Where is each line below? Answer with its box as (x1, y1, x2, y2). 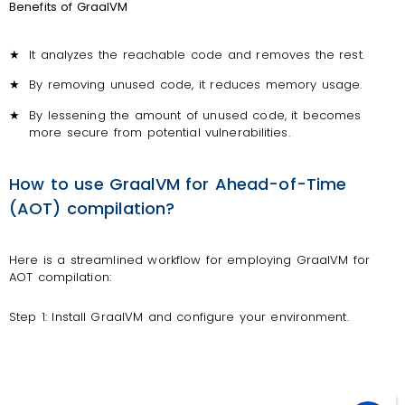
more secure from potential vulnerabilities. (29, 123, 290, 141)
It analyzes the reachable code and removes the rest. (29, 45, 364, 63)
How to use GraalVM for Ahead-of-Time (9, 173, 347, 196)
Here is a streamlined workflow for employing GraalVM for (9, 251, 371, 269)
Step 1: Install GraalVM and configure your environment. (9, 307, 353, 325)
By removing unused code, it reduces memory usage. (29, 76, 363, 94)
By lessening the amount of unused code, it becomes (29, 106, 362, 124)
